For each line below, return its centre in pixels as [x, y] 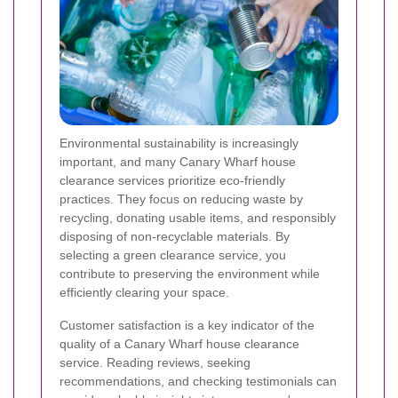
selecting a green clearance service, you [173, 255]
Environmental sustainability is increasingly [179, 143]
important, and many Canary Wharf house [178, 161]
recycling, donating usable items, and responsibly [198, 217]
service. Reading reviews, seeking [155, 362]
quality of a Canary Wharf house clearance [179, 343]
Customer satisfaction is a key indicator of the [187, 325]
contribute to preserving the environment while [190, 273]
